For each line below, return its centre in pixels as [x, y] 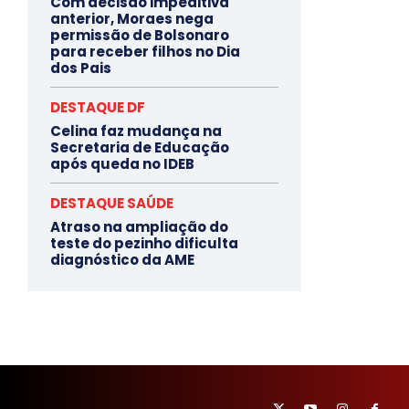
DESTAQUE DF [98, 107]
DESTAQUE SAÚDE [112, 203]
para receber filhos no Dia [145, 51]
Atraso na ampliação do [139, 226]
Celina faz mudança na [136, 131]
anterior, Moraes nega [132, 18]
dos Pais [81, 68]
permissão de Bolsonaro [140, 35]
